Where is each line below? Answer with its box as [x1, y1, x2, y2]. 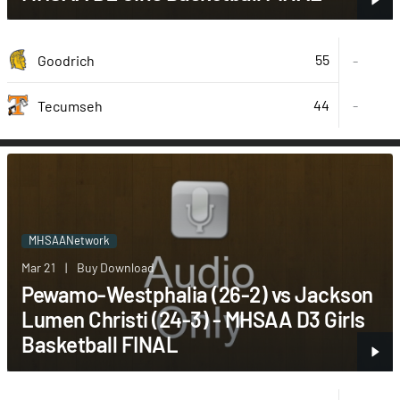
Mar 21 [21, 259, 55, 275]
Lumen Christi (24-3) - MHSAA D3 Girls [21, 305, 365, 332]
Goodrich [37, 51, 95, 69]
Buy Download [77, 259, 154, 275]
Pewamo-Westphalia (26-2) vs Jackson [21, 280, 373, 307]
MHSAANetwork [29, 232, 110, 247]
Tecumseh [37, 96, 103, 114]
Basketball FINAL [21, 330, 178, 357]
